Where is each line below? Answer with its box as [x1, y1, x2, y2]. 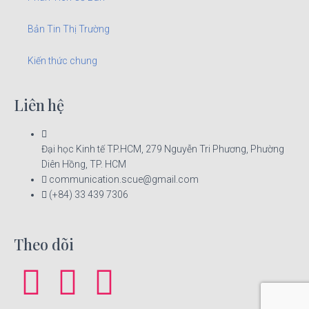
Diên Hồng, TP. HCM [41, 158, 126, 170]
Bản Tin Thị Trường [28, 23, 110, 34]
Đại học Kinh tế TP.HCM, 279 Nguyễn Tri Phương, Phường [41, 143, 284, 154]
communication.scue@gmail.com [49, 173, 199, 185]
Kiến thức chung [28, 54, 97, 66]
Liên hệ [14, 94, 64, 115]
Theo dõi [14, 233, 74, 255]
